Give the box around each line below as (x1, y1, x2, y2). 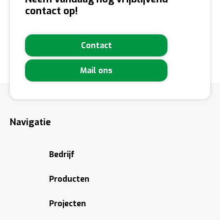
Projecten (49, 198, 86, 209)
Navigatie (10, 116, 51, 129)
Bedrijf (49, 149, 75, 160)
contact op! (25, 4, 78, 18)
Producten (49, 174, 89, 185)
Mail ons (80, 65, 112, 76)
